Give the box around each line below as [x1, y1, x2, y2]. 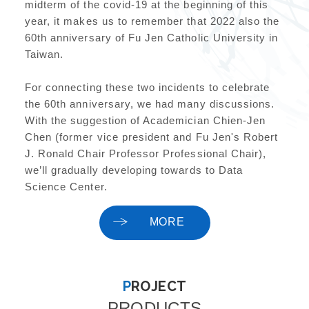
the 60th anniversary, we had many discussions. [24, 98, 275, 110]
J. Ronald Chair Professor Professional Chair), [24, 148, 267, 160]
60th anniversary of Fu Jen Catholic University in [24, 32, 279, 44]
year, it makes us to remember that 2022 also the [24, 15, 280, 28]
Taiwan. [24, 48, 64, 61]
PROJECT [131, 278, 187, 295]
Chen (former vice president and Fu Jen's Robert [24, 131, 279, 143]
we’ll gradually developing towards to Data [24, 164, 243, 177]
